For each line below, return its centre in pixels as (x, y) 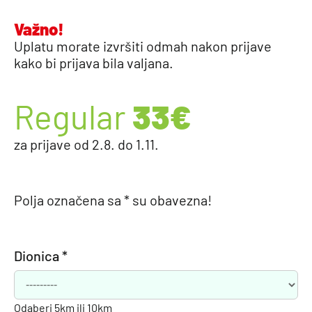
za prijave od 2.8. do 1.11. (86, 144)
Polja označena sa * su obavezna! (113, 200)
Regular (73, 116)
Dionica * (41, 255)
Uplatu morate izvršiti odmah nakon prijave (143, 46)
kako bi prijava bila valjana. (94, 62)
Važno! (39, 29)
